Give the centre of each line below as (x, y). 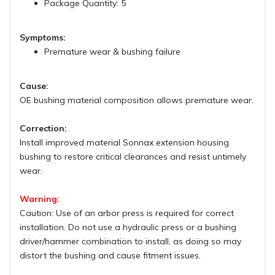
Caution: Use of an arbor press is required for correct (127, 213)
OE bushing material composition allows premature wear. (137, 100)
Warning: (40, 199)
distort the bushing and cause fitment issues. (110, 256)
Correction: (43, 129)
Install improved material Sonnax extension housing (124, 143)
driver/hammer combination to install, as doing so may (130, 242)
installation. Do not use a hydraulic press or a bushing (128, 227)
